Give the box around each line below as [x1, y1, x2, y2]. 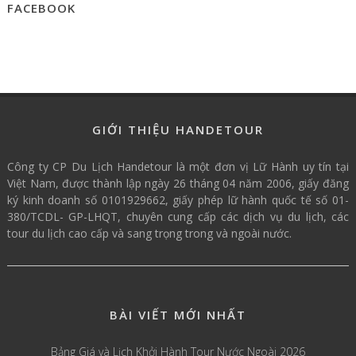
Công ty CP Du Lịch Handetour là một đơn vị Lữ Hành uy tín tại [6, 158, 350, 174]
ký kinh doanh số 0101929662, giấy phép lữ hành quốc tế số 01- [6, 192, 350, 207]
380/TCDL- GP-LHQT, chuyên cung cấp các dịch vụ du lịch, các [6, 208, 350, 224]
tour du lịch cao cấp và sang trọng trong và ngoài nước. [6, 225, 292, 241]
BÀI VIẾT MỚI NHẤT [110, 306, 246, 323]
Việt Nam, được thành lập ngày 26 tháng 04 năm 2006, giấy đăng [6, 175, 350, 191]
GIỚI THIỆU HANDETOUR [92, 121, 264, 137]
